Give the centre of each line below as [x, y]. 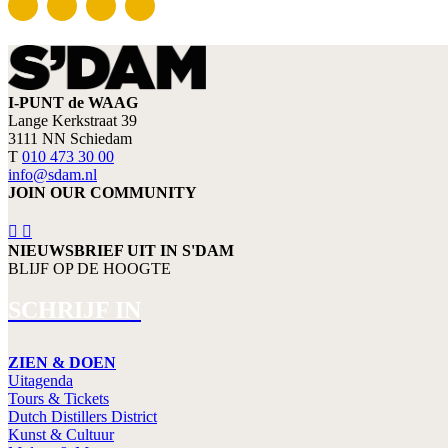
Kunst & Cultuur [61, 435]
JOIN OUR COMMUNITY [102, 192]
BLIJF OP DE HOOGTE [89, 268]
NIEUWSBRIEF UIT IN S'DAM [121, 250]
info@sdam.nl [52, 174]
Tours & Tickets [58, 399]
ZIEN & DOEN [62, 363]
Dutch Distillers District [82, 417]
